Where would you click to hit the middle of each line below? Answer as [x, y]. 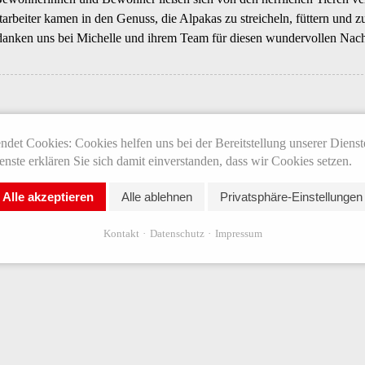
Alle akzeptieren [48, 196]
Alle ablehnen [157, 196]
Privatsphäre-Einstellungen [291, 196]
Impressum [238, 233]
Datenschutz [177, 233]
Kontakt [121, 233]
